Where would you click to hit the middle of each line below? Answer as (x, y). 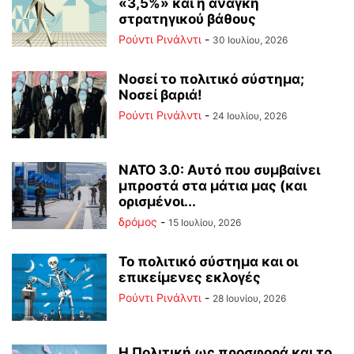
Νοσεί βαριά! (160, 94)
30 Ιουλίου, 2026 (250, 40)
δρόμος (138, 221)
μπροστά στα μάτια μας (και (213, 185)
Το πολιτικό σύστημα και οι (208, 261)
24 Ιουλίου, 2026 (250, 115)
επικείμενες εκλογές (190, 277)
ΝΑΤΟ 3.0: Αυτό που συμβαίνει (219, 169)
